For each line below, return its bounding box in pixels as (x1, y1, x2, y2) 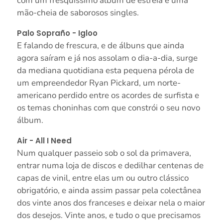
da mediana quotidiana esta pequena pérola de (16, 65, 194, 77)
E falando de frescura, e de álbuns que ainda (16, 40, 184, 52)
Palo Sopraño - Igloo (16, 28, 98, 39)
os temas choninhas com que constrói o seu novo (16, 102, 200, 114)
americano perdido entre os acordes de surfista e (16, 90, 199, 102)
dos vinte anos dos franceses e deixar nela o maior (16, 197, 205, 209)
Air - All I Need (16, 135, 72, 146)
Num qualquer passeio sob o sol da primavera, (16, 147, 191, 159)
